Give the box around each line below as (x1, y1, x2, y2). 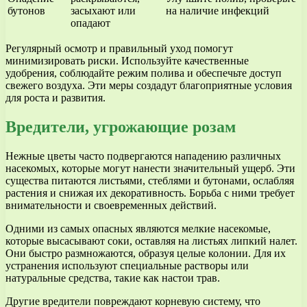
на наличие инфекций (166, 4, 269, 16)
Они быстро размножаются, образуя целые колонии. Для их (5, 247, 286, 259)
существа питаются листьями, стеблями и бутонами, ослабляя (5, 174, 294, 186)
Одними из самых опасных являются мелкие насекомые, (5, 222, 271, 234)
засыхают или (71, 4, 136, 16)
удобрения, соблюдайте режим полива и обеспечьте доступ (5, 66, 282, 79)
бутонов (8, 4, 45, 16)
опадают (71, 16, 110, 29)
